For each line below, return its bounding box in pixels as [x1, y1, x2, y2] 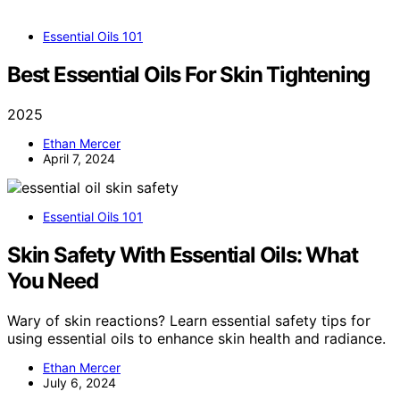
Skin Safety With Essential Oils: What [7, 242, 358, 269]
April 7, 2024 [43, 151, 115, 167]
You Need [7, 268, 98, 295]
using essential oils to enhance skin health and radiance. [7, 329, 386, 348]
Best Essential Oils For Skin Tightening [7, 62, 371, 88]
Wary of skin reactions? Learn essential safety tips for [7, 312, 371, 330]
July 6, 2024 [43, 375, 116, 391]
